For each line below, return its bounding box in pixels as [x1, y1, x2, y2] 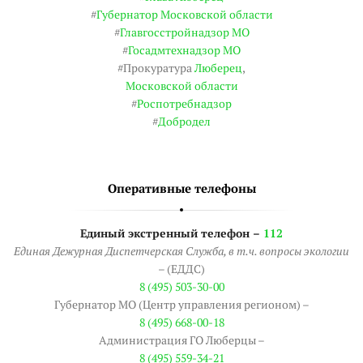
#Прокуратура [117, 60, 194, 76]
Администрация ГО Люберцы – [98, 332, 265, 348]
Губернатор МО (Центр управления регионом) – [53, 297, 310, 313]
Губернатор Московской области [96, 6, 273, 23]
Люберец [194, 60, 242, 76]
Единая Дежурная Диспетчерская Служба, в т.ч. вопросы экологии [14, 243, 349, 259]
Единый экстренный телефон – [80, 225, 263, 241]
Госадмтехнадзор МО [128, 42, 241, 58]
